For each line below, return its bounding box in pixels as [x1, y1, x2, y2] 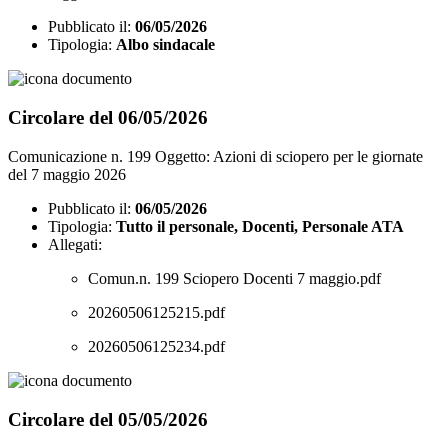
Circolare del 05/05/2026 [8, 408, 208, 430]
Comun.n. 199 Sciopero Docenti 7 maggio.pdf [88, 269, 381, 287]
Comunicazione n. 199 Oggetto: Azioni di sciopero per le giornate [8, 147, 423, 165]
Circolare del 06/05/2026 [8, 107, 208, 129]
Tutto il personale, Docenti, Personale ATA [116, 217, 404, 235]
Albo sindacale [116, 36, 215, 54]
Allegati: [48, 235, 102, 253]
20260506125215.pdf [88, 303, 225, 321]
